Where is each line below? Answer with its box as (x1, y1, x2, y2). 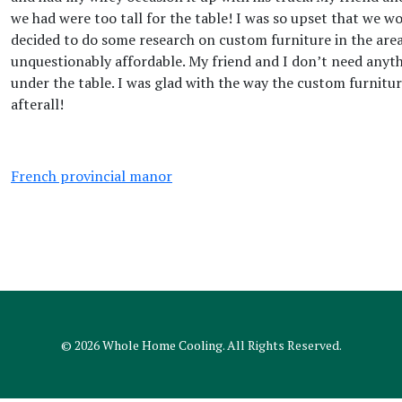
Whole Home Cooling (101, 336, 223, 354)
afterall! (11, 94, 64, 114)
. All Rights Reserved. (222, 336, 342, 354)
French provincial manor (11, 166, 172, 186)
